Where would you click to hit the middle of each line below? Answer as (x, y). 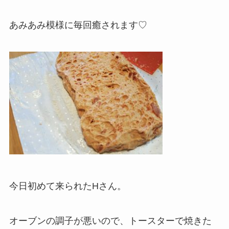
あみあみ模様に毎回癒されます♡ (78, 25)
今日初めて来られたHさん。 (67, 186)
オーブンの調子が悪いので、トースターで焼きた (110, 221)
